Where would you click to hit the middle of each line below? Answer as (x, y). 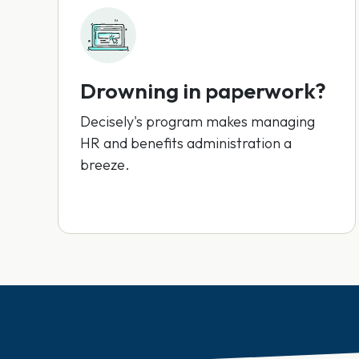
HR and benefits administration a (186, 143)
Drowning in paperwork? (203, 91)
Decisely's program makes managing (198, 121)
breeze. (105, 165)
